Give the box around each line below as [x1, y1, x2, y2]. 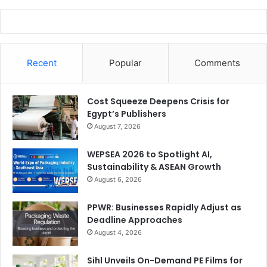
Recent [26, 57, 57, 69]
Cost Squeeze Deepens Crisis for [87, 95, 229, 108]
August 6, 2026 [94, 175, 142, 184]
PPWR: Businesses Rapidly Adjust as [87, 201, 241, 214]
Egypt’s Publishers [87, 108, 166, 120]
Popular [108, 57, 142, 69]
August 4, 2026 [94, 228, 142, 237]
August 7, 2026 [94, 122, 141, 131]
